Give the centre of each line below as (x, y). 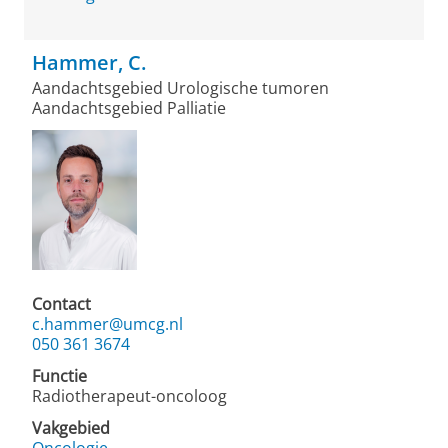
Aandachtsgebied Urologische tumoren (180, 88)
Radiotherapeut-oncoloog (129, 396)
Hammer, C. (89, 62)
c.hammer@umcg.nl (107, 324)
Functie (59, 376)
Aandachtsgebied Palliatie (129, 108)
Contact (61, 304)
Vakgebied (71, 428)
